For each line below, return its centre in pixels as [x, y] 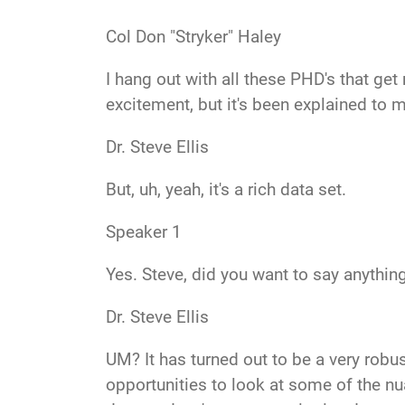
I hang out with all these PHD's [223, 80]
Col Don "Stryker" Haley [193, 37]
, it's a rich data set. [276, 190]
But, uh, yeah [153, 190]
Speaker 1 [144, 232]
